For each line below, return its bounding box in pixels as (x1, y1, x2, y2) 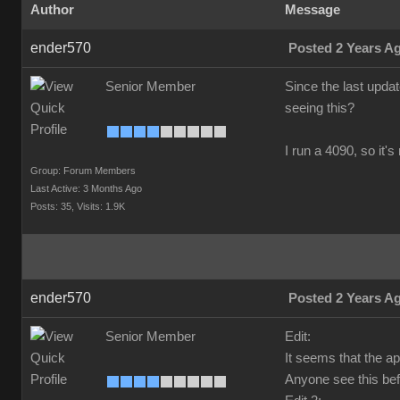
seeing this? (285, 101, 354, 115)
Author (30, 3, 74, 17)
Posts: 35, (30, 201, 74, 212)
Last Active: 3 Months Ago (30, 183, 142, 194)
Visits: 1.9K (77, 201, 125, 212)
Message (285, 3, 340, 17)
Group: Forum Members (30, 165, 136, 176)
